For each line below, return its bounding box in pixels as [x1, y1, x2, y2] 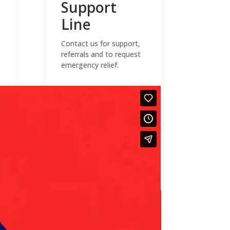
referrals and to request [61, 49, 141, 59]
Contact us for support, [61, 38, 141, 48]
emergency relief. [61, 60, 119, 70]
